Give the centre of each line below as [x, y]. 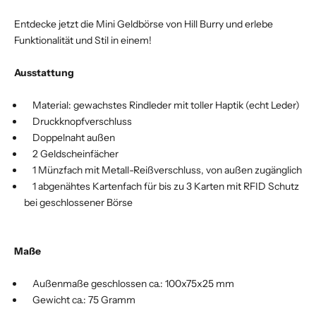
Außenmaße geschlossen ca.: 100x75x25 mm [129, 283]
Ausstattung [44, 72]
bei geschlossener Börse [78, 202]
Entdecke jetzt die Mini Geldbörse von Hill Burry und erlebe [144, 24]
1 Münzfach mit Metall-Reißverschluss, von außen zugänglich [163, 170]
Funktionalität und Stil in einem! [83, 40]
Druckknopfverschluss [78, 121]
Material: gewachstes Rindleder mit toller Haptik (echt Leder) [162, 105]
